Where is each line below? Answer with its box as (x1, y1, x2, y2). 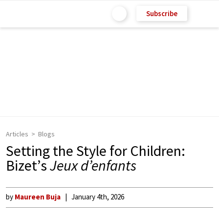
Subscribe (146, 8, 177, 18)
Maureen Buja (15, 192, 61, 201)
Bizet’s (6, 156, 50, 175)
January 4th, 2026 (71, 192, 124, 201)
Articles (6, 130, 28, 138)
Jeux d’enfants (50, 156, 136, 175)
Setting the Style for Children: (6, 141, 185, 160)
